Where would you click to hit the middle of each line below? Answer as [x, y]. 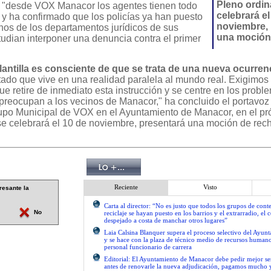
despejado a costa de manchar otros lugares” [166, 220]
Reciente [126, 187]
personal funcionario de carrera [148, 247]
